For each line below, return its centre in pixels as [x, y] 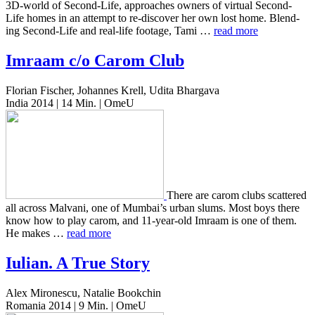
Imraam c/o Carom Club [95, 61]
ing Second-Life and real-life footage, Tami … [110, 31]
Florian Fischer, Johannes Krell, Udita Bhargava [112, 91]
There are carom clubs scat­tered [237, 195]
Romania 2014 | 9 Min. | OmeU [76, 305]
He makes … [36, 233]
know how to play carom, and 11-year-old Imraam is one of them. [151, 221]
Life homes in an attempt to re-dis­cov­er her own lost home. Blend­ [153, 18]
